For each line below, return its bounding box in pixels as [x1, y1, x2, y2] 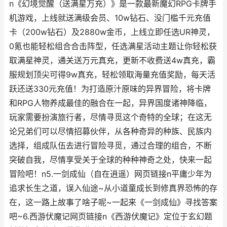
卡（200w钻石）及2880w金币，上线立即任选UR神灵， [9, 27, 215, 37]
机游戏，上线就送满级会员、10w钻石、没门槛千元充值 [9, 13, 211, 23]
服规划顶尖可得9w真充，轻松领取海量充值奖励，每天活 [9, 70, 215, 80]
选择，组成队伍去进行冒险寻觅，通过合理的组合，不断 [9, 141, 212, 150]
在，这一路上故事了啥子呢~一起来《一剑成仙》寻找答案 [9, 198, 217, 207]
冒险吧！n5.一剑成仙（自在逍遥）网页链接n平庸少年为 [9, 169, 212, 179]
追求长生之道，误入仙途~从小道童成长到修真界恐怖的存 [9, 183, 217, 193]
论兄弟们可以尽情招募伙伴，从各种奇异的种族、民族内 [9, 127, 212, 136]
